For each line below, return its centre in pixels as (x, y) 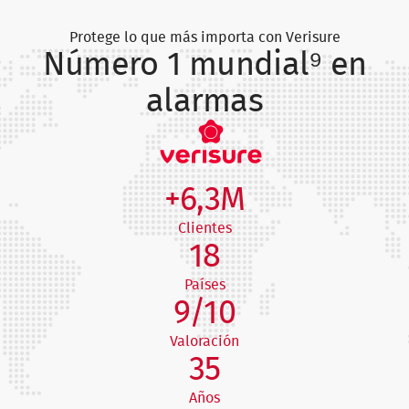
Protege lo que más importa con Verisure (204, 37)
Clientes (204, 228)
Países (204, 285)
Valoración (204, 341)
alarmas (204, 101)
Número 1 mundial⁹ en (204, 65)
